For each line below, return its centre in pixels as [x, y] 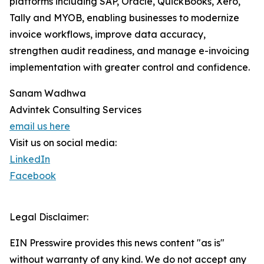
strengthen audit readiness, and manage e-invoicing [129, 51]
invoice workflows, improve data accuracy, [108, 34]
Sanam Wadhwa [48, 93]
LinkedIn [30, 159]
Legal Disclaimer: [49, 217]
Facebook [33, 176]
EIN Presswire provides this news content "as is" [117, 243]
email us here [40, 126]
